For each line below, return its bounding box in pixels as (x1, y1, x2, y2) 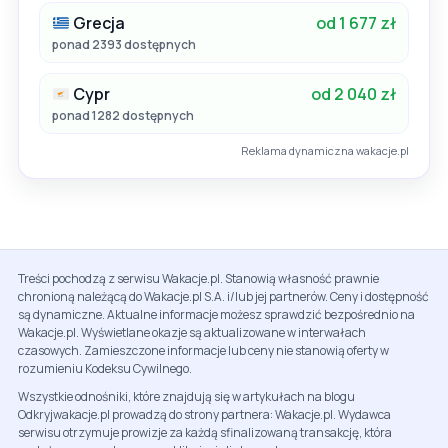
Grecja (70, 12, 126, 35)
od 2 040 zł (311, 83, 396, 106)
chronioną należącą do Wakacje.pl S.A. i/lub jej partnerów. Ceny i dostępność (18, 288, 429, 306)
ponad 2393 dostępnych (52, 36, 196, 54)
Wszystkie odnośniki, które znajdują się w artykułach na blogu (18, 388, 355, 406)
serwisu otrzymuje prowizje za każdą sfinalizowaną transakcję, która (18, 424, 392, 442)
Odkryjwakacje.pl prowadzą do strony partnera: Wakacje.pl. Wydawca (18, 406, 391, 424)
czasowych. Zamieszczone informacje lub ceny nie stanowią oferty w (18, 342, 389, 360)
